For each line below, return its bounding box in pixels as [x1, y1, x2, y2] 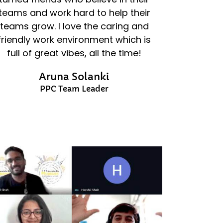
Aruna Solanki [39, 70, 110, 83]
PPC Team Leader [40, 83, 109, 94]
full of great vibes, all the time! [7, 46, 142, 59]
